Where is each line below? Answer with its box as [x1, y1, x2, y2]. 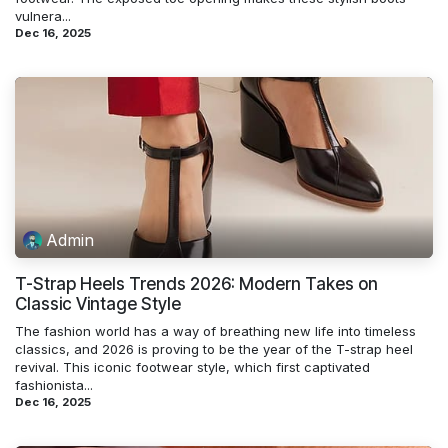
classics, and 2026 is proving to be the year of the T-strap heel [15, 340, 413, 357]
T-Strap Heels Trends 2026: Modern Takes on [15, 273, 378, 294]
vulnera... [15, 7, 71, 24]
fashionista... [15, 376, 93, 393]
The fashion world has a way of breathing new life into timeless [15, 322, 416, 339]
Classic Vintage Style [15, 293, 181, 314]
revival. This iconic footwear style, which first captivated [15, 358, 370, 375]
